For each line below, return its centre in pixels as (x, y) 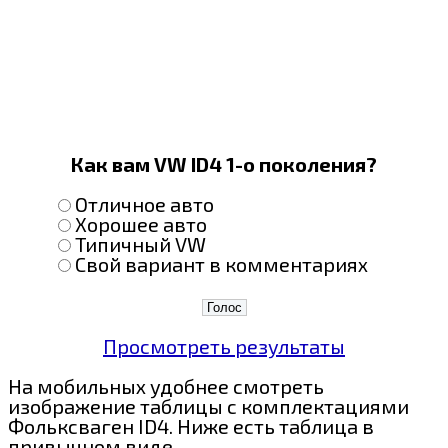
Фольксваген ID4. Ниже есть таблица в (191, 425)
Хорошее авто (141, 223)
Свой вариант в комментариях (221, 263)
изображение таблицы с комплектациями (208, 405)
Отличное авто (144, 203)
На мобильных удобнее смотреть (166, 385)
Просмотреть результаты (224, 345)
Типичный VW (140, 243)
